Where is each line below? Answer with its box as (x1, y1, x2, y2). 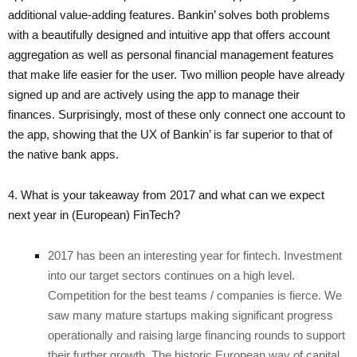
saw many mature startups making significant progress (48, 308, 333, 322)
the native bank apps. (8, 147, 119, 161)
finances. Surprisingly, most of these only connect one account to (8, 107, 345, 121)
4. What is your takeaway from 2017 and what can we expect (8, 187, 324, 202)
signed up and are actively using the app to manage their (8, 87, 300, 101)
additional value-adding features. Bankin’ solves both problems (8, 7, 330, 22)
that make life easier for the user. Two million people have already (8, 67, 345, 81)
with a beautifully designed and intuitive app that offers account (8, 27, 330, 41)
